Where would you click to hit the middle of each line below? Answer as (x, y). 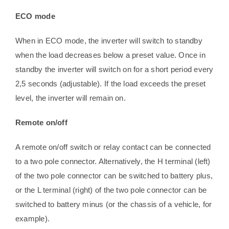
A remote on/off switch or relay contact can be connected (113, 147)
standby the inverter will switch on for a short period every (114, 70)
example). (32, 219)
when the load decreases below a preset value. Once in (110, 55)
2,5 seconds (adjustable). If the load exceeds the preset (110, 84)
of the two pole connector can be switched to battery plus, (114, 176)
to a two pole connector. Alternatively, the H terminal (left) (113, 162)
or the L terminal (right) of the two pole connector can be (111, 190)
